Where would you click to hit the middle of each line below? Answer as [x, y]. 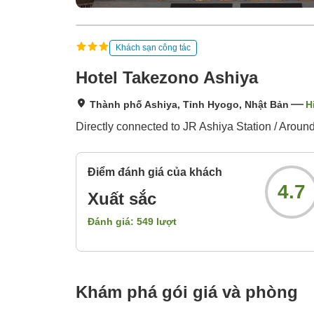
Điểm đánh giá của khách [155, 172]
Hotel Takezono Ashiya [167, 78]
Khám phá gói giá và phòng [187, 292]
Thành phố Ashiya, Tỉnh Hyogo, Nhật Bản [189, 105]
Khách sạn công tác [153, 47]
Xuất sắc [122, 199]
